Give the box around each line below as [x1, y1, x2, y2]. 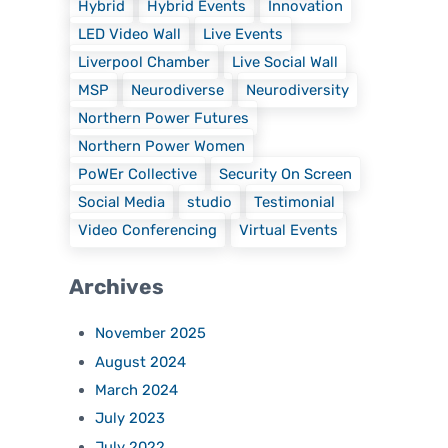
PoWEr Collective [78, 164, 198, 183]
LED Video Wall [78, 24, 182, 43]
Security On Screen [219, 164, 353, 183]
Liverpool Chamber [78, 52, 211, 71]
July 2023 [95, 409, 166, 428]
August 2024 [95, 352, 187, 371]
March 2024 [95, 381, 179, 400]
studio [187, 192, 233, 211]
